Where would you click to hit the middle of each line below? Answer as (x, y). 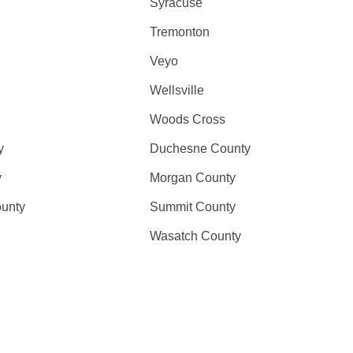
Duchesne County (201, 149)
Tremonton (180, 32)
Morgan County (193, 178)
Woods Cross (188, 119)
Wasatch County (196, 236)
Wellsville (177, 90)
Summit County (193, 207)
